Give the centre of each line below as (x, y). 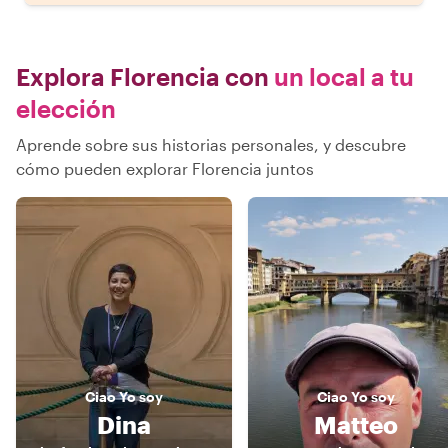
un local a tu (341, 76)
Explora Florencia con (142, 76)
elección (66, 108)
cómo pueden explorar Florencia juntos (165, 168)
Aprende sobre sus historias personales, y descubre (211, 144)
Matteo (356, 424)
